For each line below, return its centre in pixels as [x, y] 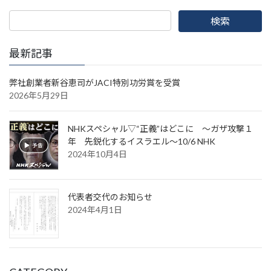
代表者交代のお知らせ [110, 197]
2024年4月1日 [95, 210]
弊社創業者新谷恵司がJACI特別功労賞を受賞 [95, 83]
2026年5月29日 [39, 96]
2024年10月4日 [97, 154]
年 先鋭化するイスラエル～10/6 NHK [142, 142]
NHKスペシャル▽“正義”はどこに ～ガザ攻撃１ [160, 129]
